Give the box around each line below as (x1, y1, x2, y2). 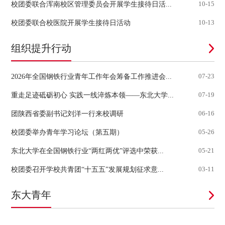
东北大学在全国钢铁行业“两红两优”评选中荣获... (11, 147, 164, 155)
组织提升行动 (11, 43, 71, 54)
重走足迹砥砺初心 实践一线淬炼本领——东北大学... (11, 91, 174, 99)
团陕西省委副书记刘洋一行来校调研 (11, 109, 124, 118)
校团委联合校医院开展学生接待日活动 (11, 18, 131, 27)
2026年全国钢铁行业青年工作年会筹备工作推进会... (11, 72, 172, 81)
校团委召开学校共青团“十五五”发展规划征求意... (11, 165, 164, 174)
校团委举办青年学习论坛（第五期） (11, 128, 124, 137)
